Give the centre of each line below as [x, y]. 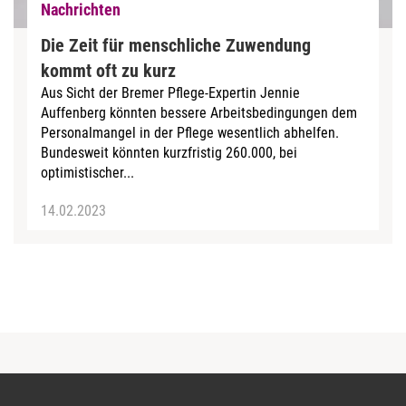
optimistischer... [87, 172]
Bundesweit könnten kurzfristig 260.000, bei [169, 152]
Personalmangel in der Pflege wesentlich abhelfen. [190, 132]
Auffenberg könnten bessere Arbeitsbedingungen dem [199, 112]
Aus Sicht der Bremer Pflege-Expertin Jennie [170, 92]
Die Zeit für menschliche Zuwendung [176, 45]
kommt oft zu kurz [108, 70]
